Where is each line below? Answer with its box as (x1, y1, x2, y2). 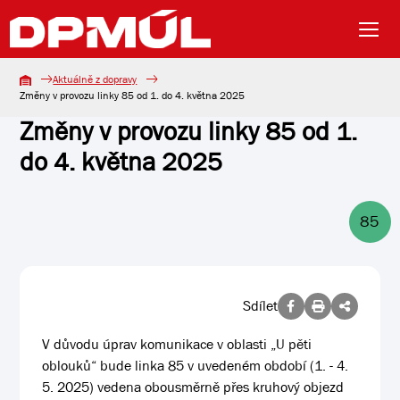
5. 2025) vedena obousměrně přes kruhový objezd (42, 378, 345, 396)
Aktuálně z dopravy (53, 72, 137, 87)
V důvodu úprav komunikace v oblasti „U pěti (42, 335, 312, 354)
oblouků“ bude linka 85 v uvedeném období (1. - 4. (42, 356, 349, 375)
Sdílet (242, 296, 278, 315)
